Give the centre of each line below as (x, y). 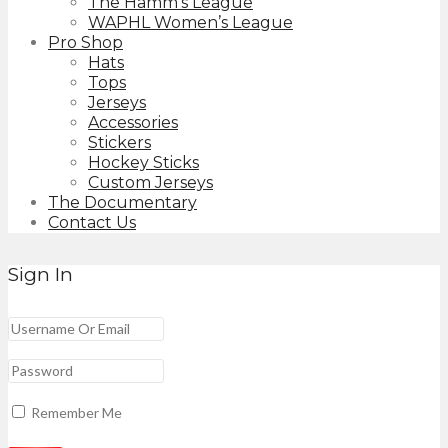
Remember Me (75, 413)
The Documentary (122, 203)
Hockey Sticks (143, 163)
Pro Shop (85, 43)
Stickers (119, 143)
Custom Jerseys (150, 183)
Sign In (40, 274)
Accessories (133, 123)
